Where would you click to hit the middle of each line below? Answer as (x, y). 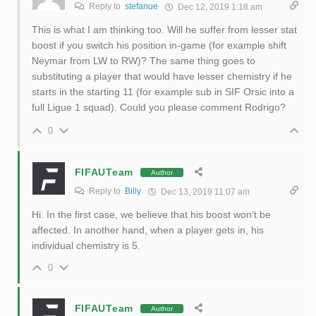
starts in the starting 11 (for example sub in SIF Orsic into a (163, 92)
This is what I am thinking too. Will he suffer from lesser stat (164, 30)
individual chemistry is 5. (86, 246)
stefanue (141, 7)
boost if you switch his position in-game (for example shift (159, 45)
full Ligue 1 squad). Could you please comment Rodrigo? (158, 108)
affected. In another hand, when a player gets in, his (147, 230)
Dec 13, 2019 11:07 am (204, 192)
